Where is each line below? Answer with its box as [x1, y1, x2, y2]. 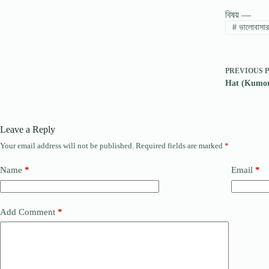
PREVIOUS [225, 67, 265, 76]
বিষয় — [225, 9, 251, 20]
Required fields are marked [136, 141, 225, 151]
